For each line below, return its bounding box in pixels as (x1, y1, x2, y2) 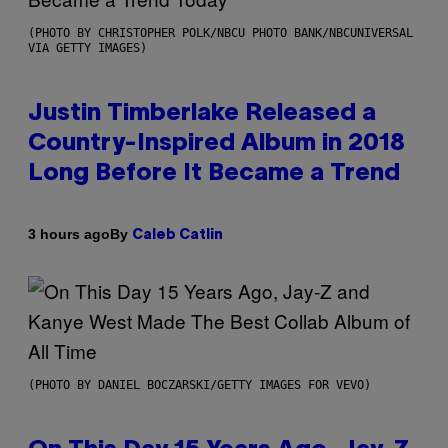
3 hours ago (28, 226, 110, 243)
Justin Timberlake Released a (28, 102, 376, 125)
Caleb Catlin (132, 228, 223, 242)
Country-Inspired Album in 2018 (28, 132, 405, 155)
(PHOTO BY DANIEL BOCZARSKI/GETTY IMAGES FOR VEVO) (28, 377, 371, 392)
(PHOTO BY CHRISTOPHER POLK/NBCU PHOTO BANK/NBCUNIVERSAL (28, 25, 413, 40)
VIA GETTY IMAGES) (28, 40, 147, 55)
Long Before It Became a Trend (28, 162, 400, 185)
